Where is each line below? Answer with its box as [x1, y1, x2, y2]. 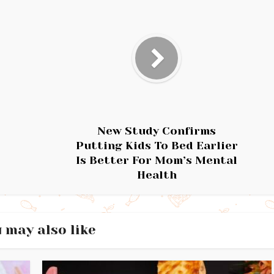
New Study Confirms [97, 125, 216, 137]
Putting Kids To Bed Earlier [75, 139, 238, 152]
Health [136, 169, 177, 181]
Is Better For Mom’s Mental [76, 154, 237, 166]
